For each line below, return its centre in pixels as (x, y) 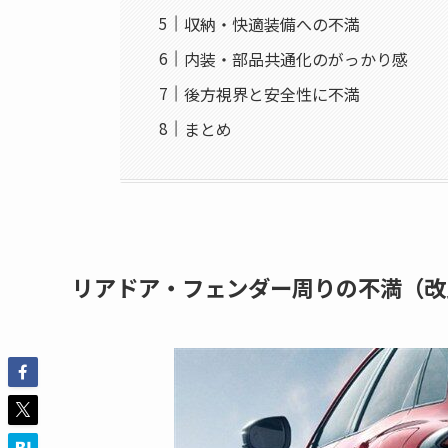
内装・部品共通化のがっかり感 (296, 58)
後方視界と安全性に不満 (272, 93)
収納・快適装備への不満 (272, 23)
